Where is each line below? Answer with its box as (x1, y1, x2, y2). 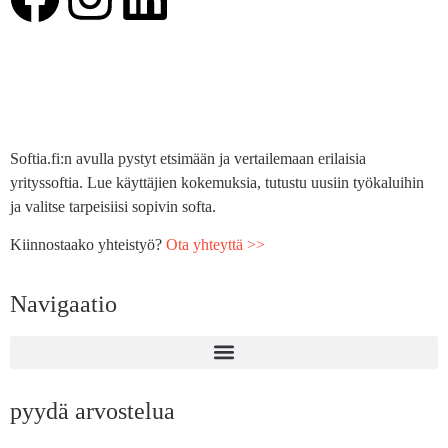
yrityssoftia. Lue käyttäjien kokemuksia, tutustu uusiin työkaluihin (10, 173, 424, 191)
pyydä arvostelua (10, 397, 175, 424)
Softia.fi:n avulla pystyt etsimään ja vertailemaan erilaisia (10, 149, 366, 167)
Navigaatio (10, 290, 117, 317)
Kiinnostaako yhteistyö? (10, 236, 166, 254)
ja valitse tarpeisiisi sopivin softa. (10, 197, 216, 215)
